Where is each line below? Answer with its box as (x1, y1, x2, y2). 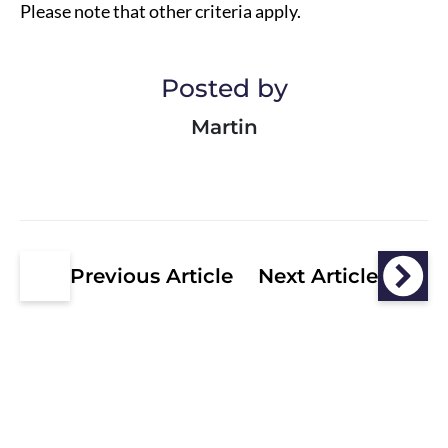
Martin (190, 115, 258, 139)
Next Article (258, 264, 378, 288)
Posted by (160, 73, 288, 103)
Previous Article (70, 264, 233, 288)
